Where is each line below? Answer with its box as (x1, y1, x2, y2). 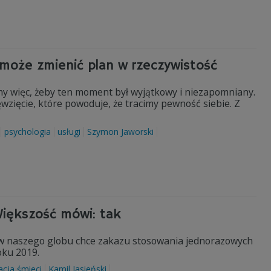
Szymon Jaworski (87, 126, 154, 137)
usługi (57, 126, 80, 137)
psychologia (4, 126, 51, 137)
